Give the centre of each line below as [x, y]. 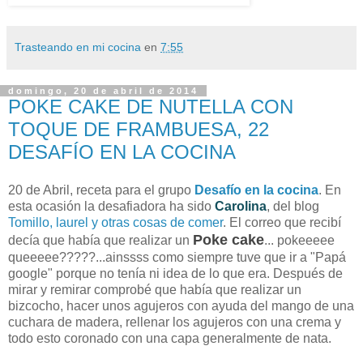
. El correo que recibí [282, 223]
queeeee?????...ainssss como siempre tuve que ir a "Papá [177, 258]
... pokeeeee [299, 241]
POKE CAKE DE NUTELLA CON [151, 106]
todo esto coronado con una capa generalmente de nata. [170, 339]
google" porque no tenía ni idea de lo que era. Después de [175, 274]
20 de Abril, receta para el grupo [101, 190]
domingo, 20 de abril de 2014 [103, 90]
